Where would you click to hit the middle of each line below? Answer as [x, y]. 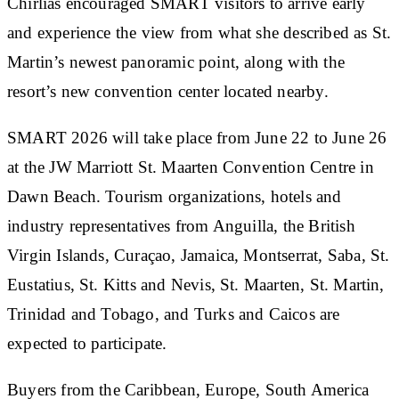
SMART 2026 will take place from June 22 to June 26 [197, 137]
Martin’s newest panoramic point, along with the [176, 61]
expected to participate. [87, 343]
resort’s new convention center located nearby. [168, 91]
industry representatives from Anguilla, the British [181, 225]
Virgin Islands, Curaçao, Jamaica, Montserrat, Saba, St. [199, 255]
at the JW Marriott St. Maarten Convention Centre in [191, 167]
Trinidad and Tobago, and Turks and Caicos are [174, 313]
